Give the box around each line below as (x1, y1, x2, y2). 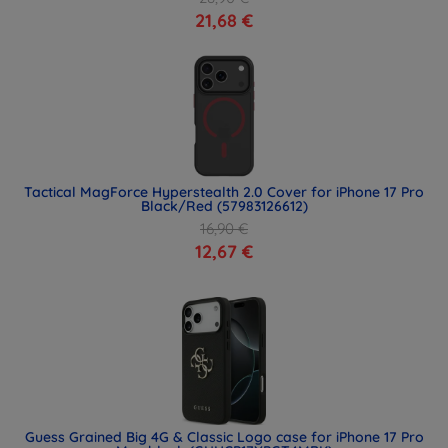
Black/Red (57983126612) (140, 197, 308, 215)
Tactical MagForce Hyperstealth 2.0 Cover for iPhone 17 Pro (24, 183, 424, 201)
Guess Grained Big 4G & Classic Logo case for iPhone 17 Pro (24, 428, 424, 446)
